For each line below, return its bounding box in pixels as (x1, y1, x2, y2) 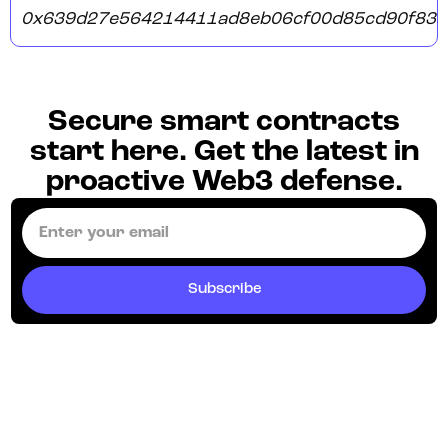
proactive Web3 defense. (45, 167, 403, 199)
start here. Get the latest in (29, 137, 419, 169)
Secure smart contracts (48, 107, 400, 139)
